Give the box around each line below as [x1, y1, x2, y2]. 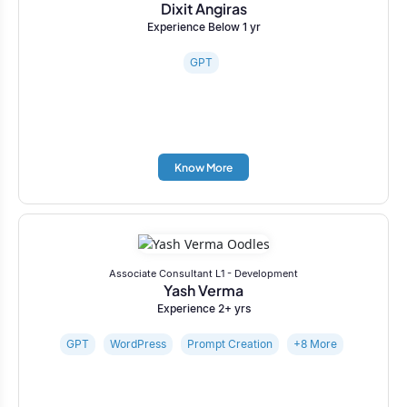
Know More [174, 161, 233, 175]
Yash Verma [164, 280, 243, 300]
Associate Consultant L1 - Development [109, 266, 298, 280]
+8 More [293, 336, 337, 351]
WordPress [109, 336, 166, 351]
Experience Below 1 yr [146, 19, 261, 34]
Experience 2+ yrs [156, 301, 251, 315]
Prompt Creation [186, 336, 273, 351]
